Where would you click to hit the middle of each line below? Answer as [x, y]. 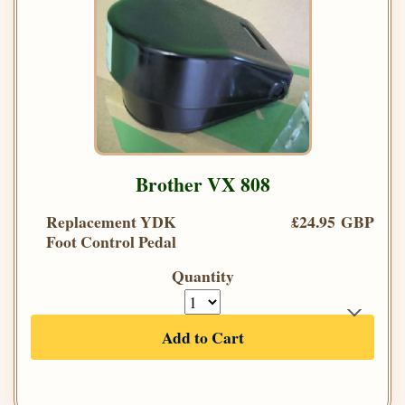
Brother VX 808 [202, 184]
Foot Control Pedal [111, 242]
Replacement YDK [111, 222]
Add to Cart [202, 338]
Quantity [202, 276]
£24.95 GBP [333, 222]
